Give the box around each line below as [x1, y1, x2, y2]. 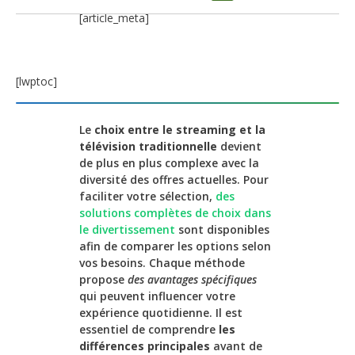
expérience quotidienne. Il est [79, 305, 242, 321]
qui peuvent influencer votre [79, 288, 235, 304]
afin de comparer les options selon [79, 239, 271, 254]
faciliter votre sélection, [79, 189, 216, 204]
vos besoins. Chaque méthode [79, 255, 245, 271]
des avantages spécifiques [128, 272, 257, 288]
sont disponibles [175, 222, 269, 238]
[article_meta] [79, 10, 149, 25]
